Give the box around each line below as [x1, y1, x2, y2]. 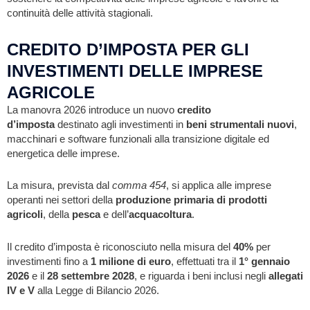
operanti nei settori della [7, 194, 116, 206]
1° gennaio [239, 255, 290, 267]
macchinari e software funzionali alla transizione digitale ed [7, 133, 269, 145]
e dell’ [100, 209, 129, 221]
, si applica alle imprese [166, 180, 271, 192]
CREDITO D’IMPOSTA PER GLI [7, 39, 249, 59]
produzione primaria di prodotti [116, 194, 267, 206]
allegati [268, 270, 303, 282]
